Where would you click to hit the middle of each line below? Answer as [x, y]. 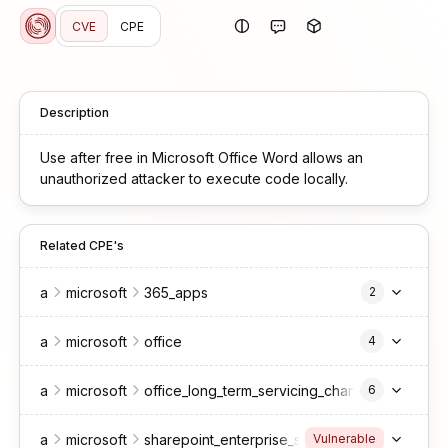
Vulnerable [344, 438]
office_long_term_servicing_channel [260, 390]
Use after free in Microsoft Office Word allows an [201, 157]
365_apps [176, 292]
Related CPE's [82, 245]
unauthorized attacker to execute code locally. [194, 178]
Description [74, 112]
